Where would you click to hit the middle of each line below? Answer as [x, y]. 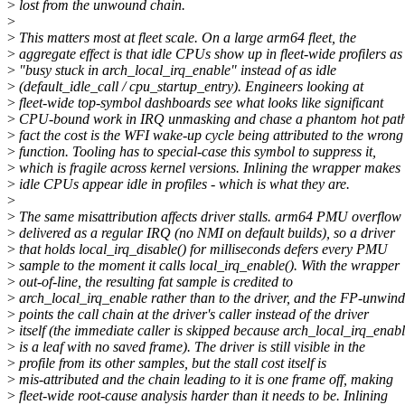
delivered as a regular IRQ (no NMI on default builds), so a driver [205, 232]
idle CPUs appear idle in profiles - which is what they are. [183, 184]
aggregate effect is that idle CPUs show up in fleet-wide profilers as [209, 53]
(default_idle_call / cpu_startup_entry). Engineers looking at [189, 86]
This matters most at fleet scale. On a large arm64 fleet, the [186, 37]
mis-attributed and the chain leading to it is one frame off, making [204, 379]
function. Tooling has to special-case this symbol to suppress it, [196, 151]
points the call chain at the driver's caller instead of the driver [192, 314]
